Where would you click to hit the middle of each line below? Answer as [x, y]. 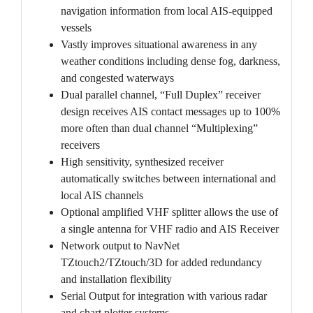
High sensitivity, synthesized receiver [142, 161]
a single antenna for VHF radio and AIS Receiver [169, 228]
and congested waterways [117, 78]
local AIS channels [102, 195]
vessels [76, 27]
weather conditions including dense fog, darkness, [170, 61]
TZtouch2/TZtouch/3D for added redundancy [161, 262]
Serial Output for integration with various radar [163, 296]
